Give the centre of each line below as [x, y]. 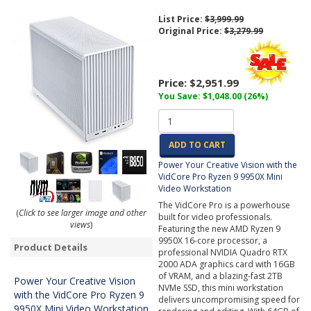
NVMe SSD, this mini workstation [221, 288]
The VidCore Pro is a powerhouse [225, 205]
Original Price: [192, 31]
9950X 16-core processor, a [213, 241]
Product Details [51, 247]
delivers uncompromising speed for [229, 300]
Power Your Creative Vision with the [228, 165]
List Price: [182, 19]
